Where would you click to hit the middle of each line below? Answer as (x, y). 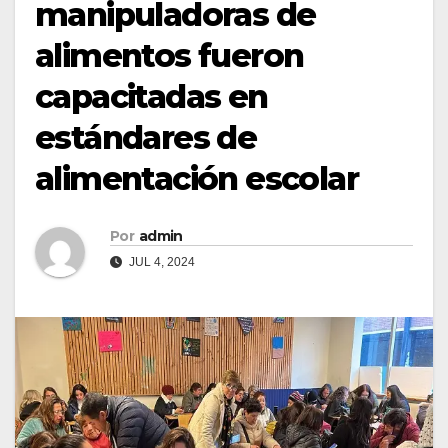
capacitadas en (151, 97)
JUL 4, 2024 (160, 262)
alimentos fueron (169, 56)
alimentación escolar (196, 179)
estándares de (146, 138)
